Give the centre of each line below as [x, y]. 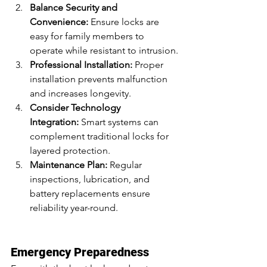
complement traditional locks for [100, 136]
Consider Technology [76, 108]
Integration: [54, 122]
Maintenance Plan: [69, 165]
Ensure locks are [125, 22]
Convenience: [59, 22]
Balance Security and [75, 8]
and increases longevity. [80, 94]
